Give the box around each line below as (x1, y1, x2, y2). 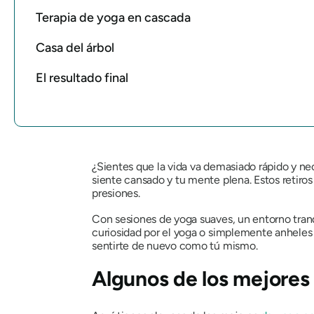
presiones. (92, 186, 140, 200)
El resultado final (36, 69, 128, 86)
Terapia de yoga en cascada (36, 9, 191, 25)
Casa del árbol (36, 39, 114, 55)
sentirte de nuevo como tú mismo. (92, 238, 258, 252)
